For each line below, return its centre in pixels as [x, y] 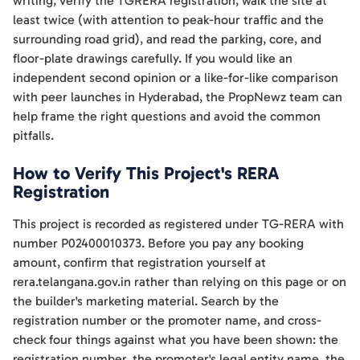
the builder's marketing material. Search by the [146, 301]
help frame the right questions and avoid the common [167, 116]
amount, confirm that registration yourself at [139, 262]
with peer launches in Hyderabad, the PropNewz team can [178, 97]
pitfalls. [33, 135]
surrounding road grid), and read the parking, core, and [167, 39]
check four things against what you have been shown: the [176, 340]
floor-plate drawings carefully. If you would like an [153, 58]
